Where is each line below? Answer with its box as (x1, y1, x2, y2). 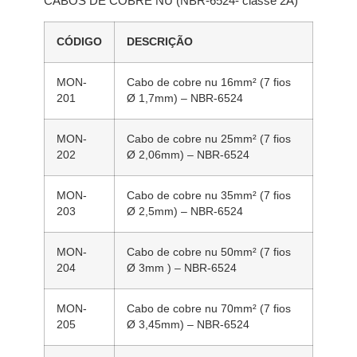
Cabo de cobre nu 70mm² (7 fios (127, 303, 291, 316)
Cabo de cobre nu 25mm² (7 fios (127, 133, 291, 146)
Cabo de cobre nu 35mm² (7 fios (127, 190, 291, 202)
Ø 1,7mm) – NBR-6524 (127, 92, 243, 105)
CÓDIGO (57, 36, 102, 49)
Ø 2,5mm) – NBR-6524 (127, 206, 243, 218)
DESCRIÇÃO (127, 36, 193, 49)
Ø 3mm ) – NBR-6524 (127, 262, 237, 275)
